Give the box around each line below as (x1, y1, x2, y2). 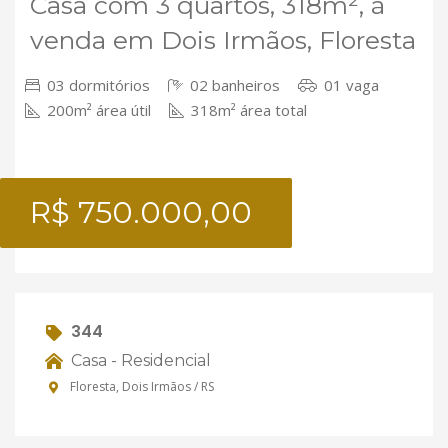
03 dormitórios (43, 75, 150, 95)
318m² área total (187, 100, 307, 120)
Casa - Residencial (67, 350, 211, 370)
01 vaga (320, 75, 379, 95)
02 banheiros (186, 75, 280, 95)
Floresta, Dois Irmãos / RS (67, 378, 214, 396)
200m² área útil (43, 100, 151, 120)
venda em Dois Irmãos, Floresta (30, 25, 416, 55)
